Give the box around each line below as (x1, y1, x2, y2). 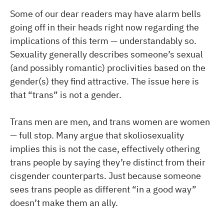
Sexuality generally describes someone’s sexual (10, 48, 203, 60)
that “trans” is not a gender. (10, 88, 121, 100)
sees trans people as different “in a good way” (10, 183, 196, 195)
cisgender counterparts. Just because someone (10, 169, 201, 181)
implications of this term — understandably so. (10, 34, 196, 46)
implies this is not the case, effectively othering (10, 142, 200, 154)
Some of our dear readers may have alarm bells (10, 7, 201, 19)
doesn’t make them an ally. (10, 196, 118, 208)
